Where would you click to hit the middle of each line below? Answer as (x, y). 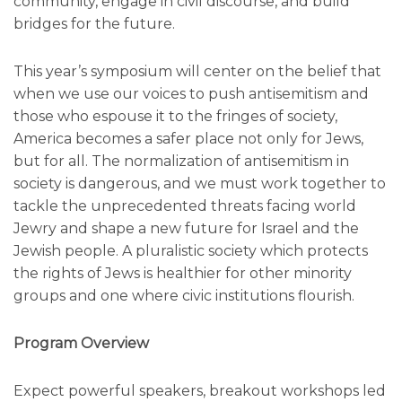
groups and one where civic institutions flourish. (184, 296)
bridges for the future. (94, 24)
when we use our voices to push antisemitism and (191, 94)
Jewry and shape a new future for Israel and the (186, 229)
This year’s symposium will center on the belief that (197, 72)
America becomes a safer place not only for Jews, (188, 139)
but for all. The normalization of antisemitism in (181, 162)
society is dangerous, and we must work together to (200, 184)
